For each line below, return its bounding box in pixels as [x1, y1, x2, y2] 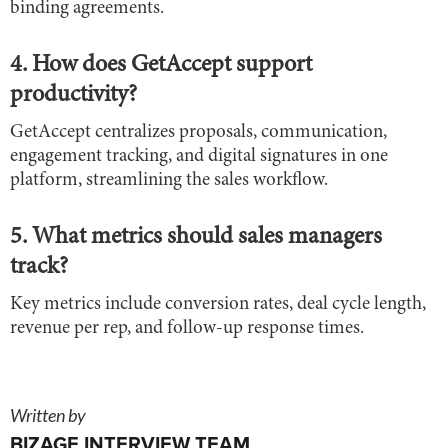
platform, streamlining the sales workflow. [10, 171, 328, 191]
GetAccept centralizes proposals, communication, [10, 123, 387, 143]
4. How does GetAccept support [10, 54, 312, 79]
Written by [10, 404, 86, 427]
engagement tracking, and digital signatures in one [10, 147, 388, 167]
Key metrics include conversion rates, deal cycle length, [10, 295, 426, 315]
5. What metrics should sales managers [10, 226, 382, 251]
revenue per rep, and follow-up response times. [10, 319, 364, 339]
